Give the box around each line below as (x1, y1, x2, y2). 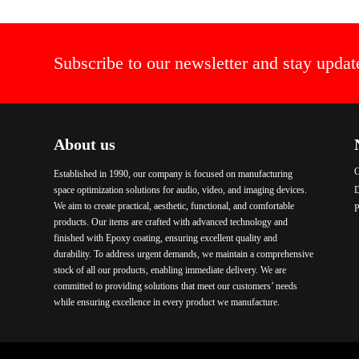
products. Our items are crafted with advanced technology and (54, 216, 288, 228)
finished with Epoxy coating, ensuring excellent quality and (54, 232, 278, 244)
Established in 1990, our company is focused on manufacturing (54, 168, 293, 179)
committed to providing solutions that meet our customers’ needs (54, 280, 298, 292)
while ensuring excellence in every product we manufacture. (54, 296, 280, 308)
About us (54, 135, 116, 153)
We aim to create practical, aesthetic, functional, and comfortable (54, 200, 295, 212)
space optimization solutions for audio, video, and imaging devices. (54, 184, 308, 196)
